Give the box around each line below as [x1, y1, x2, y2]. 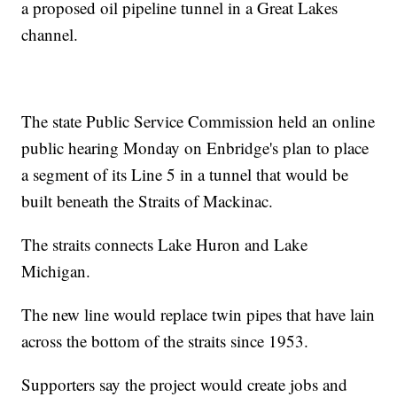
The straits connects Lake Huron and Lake [21, 233, 308, 256]
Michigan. [21, 260, 91, 283]
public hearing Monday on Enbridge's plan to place [21, 136, 370, 160]
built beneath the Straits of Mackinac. [21, 190, 274, 213]
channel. [21, 23, 79, 46]
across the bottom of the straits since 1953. [21, 330, 309, 353]
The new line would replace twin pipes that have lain [21, 303, 376, 326]
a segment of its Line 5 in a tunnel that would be [21, 163, 349, 186]
